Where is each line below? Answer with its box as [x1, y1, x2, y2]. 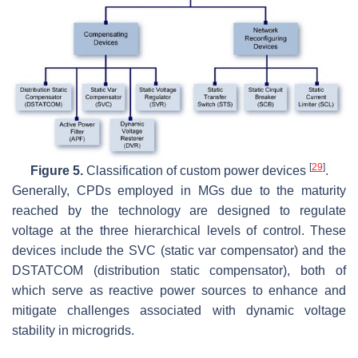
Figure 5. [30, 164, 83, 178]
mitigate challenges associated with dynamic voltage [12, 304, 346, 318]
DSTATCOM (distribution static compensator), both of [12, 264, 346, 278]
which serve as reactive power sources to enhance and [12, 284, 346, 298]
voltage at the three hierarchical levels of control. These [12, 224, 346, 238]
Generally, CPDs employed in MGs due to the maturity [12, 184, 346, 198]
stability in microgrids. [12, 324, 134, 338]
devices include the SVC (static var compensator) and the [12, 244, 346, 258]
